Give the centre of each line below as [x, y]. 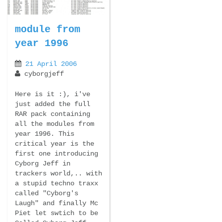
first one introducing [56, 153]
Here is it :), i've [53, 94]
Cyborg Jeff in [43, 163]
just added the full [53, 104]
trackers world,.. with [58, 173]
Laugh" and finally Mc [56, 203]
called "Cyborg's [47, 193]
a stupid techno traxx [56, 183]
